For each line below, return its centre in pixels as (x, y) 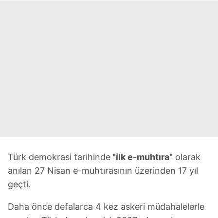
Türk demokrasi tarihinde (59, 157)
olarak (187, 157)
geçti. (19, 184)
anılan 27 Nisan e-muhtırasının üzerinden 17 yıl (103, 171)
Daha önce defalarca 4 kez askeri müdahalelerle (106, 207)
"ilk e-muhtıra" (142, 157)
